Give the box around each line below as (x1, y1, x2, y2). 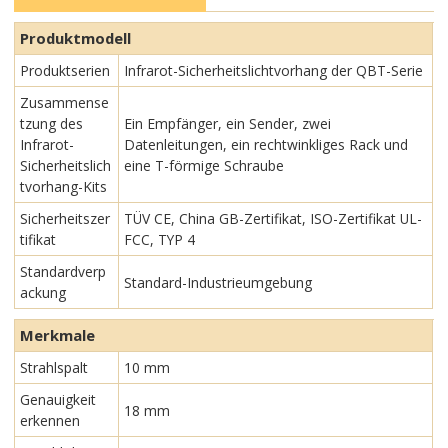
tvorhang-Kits (20, 177, 108, 197)
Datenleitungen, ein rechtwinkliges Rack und (124, 135, 409, 155)
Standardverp (20, 262, 107, 282)
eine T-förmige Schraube (124, 156, 285, 176)
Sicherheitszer (20, 209, 111, 229)
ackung (20, 283, 67, 303)
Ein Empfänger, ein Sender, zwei (124, 114, 332, 134)
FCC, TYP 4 (124, 230, 196, 250)
